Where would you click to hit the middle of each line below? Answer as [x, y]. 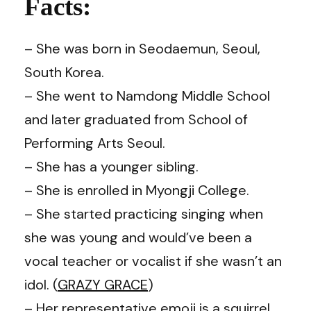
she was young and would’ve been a [138, 237]
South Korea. [64, 72]
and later [54, 119]
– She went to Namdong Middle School [147, 95]
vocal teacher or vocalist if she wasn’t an [153, 261]
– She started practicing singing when [144, 213]
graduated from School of [166, 119]
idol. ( [41, 284]
